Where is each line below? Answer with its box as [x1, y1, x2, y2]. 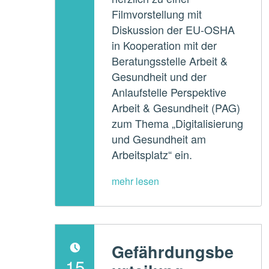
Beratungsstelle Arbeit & [112, 52, 228, 68]
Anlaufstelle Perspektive [112, 83, 227, 100]
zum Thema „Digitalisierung [112, 115, 244, 131]
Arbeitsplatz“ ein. [112, 146, 193, 162]
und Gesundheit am [112, 130, 207, 147]
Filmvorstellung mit [112, 5, 202, 22]
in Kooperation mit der [112, 37, 217, 53]
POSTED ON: [55, 249, 73, 264]
